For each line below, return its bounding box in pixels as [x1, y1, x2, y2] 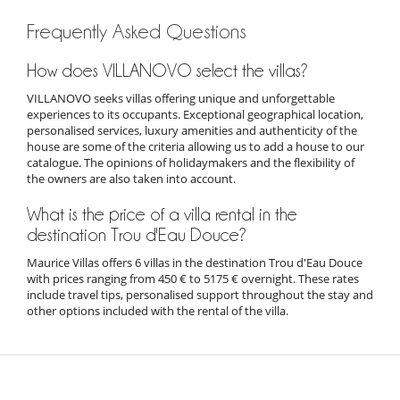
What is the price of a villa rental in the [27, 204, 297, 223]
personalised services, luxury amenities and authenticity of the [27, 121, 357, 138]
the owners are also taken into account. [27, 170, 236, 187]
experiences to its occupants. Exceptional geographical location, [27, 105, 363, 122]
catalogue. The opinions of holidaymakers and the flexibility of [27, 154, 354, 171]
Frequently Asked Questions [27, 20, 246, 42]
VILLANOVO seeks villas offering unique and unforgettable [27, 89, 335, 106]
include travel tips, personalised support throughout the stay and [27, 286, 373, 303]
